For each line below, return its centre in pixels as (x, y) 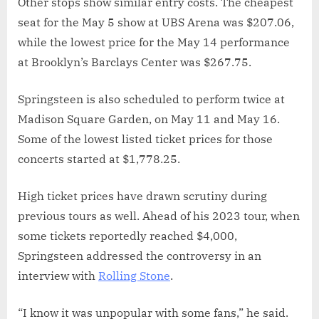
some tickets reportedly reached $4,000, (127, 235)
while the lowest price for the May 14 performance (154, 42)
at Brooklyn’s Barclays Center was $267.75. (135, 62)
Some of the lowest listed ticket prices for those (145, 138)
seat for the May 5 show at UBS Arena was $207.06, (156, 22)
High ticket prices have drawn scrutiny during (142, 195)
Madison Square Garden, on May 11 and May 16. (149, 119)
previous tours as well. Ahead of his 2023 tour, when (159, 215)
